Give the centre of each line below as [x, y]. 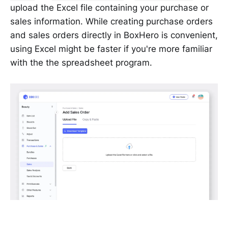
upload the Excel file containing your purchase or [109, 7]
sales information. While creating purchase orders [111, 21]
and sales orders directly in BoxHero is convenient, [114, 35]
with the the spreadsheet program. [81, 62]
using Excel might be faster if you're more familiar [111, 49]
